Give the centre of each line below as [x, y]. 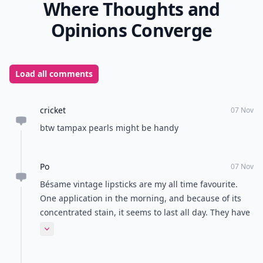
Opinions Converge [131, 30]
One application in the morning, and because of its [141, 198]
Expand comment [76, 234]
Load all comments [54, 74]
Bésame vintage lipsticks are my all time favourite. [139, 184]
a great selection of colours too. [102, 226]
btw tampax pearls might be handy [109, 128]
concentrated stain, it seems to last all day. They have [145, 212]
